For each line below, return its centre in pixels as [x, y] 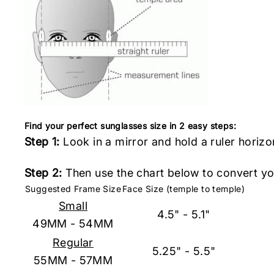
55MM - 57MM [73, 260]
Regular [73, 243]
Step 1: [42, 142]
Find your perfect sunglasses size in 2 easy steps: [130, 126]
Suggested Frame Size [73, 189]
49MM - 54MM [73, 224]
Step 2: [43, 173]
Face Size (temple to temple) [184, 189]
